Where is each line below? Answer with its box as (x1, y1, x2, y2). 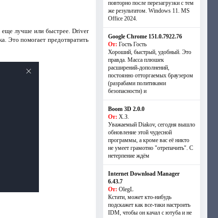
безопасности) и (108, 88, 146, 94)
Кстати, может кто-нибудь (108, 194, 171, 200)
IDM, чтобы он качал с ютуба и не (108, 209, 192, 216)
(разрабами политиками (108, 80, 166, 87)
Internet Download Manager (108, 170, 180, 177)
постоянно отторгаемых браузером (108, 72, 193, 79)
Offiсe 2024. (108, 15, 137, 22)
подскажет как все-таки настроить (108, 201, 190, 208)
